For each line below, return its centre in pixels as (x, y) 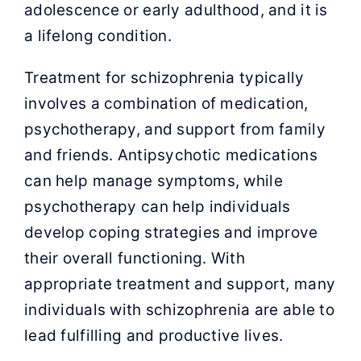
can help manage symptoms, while (153, 181)
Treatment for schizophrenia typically (164, 78)
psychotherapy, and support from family (174, 129)
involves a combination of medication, (166, 104)
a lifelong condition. (98, 36)
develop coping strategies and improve (171, 232)
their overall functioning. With (134, 258)
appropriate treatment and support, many (180, 284)
